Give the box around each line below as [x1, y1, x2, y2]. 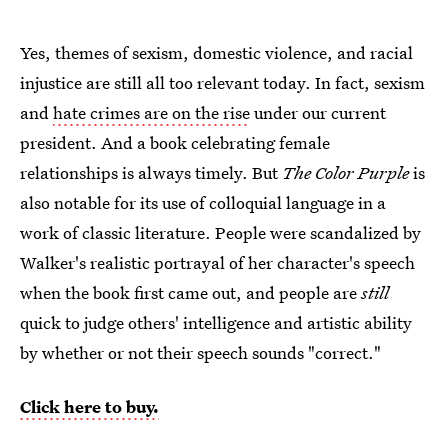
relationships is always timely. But [20, 160, 282, 184]
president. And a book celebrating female [20, 130, 330, 154]
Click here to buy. [20, 394, 159, 418]
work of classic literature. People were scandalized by [20, 220, 421, 244]
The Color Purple [282, 160, 413, 184]
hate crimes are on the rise [53, 100, 250, 124]
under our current [250, 100, 386, 124]
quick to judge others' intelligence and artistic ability [20, 310, 412, 334]
